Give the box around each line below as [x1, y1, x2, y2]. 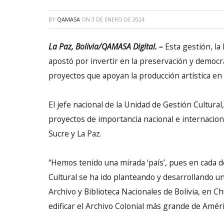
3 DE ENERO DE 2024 [91, 15, 144, 23]
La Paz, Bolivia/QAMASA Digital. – [48, 41, 163, 52]
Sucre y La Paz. [48, 128, 101, 139]
